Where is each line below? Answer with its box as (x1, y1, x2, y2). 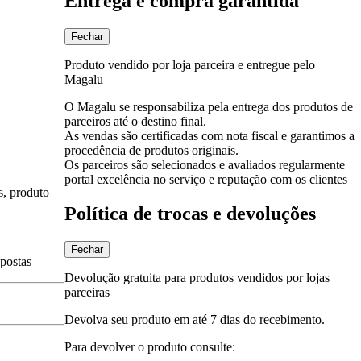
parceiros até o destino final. (64, 114, 206, 128)
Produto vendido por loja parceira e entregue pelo (64, 57, 315, 72)
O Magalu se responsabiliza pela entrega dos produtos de (64, 99, 353, 114)
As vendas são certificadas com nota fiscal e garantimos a (64, 128, 355, 143)
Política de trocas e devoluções (64, 202, 316, 224)
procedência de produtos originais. (64, 143, 239, 157)
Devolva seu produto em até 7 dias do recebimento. (64, 312, 325, 326)
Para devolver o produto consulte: (64, 339, 235, 354)
